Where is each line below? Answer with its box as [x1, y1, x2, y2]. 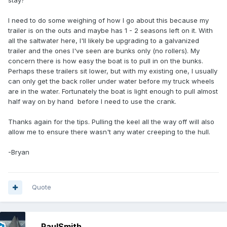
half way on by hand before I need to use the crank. [8, 97, 178, 106]
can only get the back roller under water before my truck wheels [8, 77, 214, 86]
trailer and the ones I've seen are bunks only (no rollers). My [8, 47, 200, 55]
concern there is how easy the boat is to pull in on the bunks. [8, 57, 203, 65]
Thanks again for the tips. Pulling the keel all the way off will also [8, 118, 214, 126]
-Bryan [8, 148, 29, 157]
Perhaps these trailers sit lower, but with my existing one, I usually [8, 67, 217, 75]
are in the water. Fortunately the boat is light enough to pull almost [8, 87, 218, 96]
